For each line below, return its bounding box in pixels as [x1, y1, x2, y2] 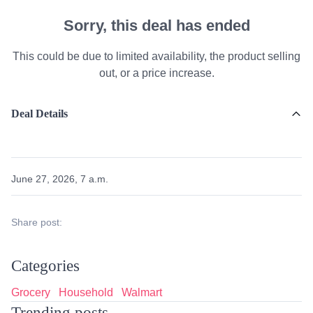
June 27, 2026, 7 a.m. [11, 173, 108, 184]
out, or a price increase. [99, 66, 214, 79]
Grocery [11, 286, 50, 298]
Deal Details [11, 107, 68, 119]
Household [59, 286, 113, 298]
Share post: [11, 216, 62, 228]
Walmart [122, 286, 162, 298]
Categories [11, 256, 80, 275]
